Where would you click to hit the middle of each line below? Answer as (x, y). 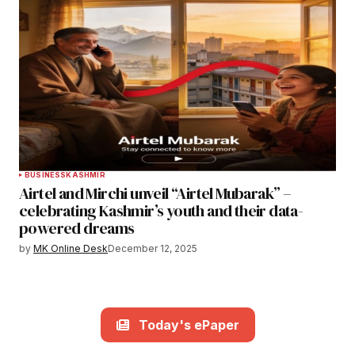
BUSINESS (46, 174)
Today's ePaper (189, 324)
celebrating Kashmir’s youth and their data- (161, 210)
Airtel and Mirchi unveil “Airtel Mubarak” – (155, 193)
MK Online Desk (71, 248)
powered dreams (77, 228)
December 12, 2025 (153, 248)
